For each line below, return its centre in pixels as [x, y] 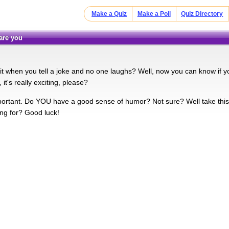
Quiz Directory [202, 14]
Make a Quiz [109, 14]
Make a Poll [154, 14]
